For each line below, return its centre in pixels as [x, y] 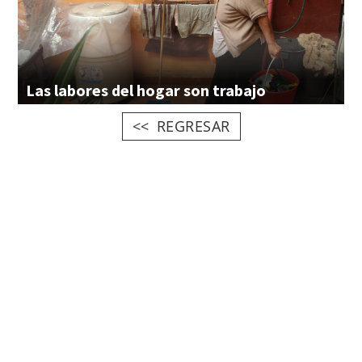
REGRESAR [193, 126]
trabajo [239, 90]
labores [81, 90]
